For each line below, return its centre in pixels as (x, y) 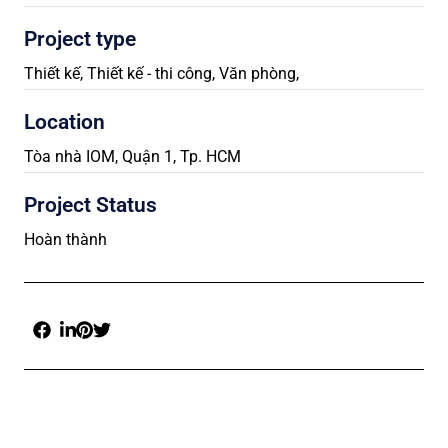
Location (64, 122)
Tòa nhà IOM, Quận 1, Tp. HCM (132, 156)
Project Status (90, 205)
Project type (80, 39)
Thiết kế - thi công (147, 73)
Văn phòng (255, 73)
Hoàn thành (65, 239)
